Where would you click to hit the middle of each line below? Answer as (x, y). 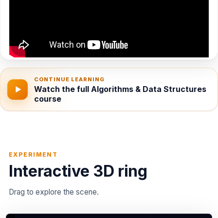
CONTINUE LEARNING (70, 79)
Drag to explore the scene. (54, 192)
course (48, 99)
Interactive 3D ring (78, 171)
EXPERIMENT (33, 155)
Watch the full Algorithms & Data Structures (120, 89)
